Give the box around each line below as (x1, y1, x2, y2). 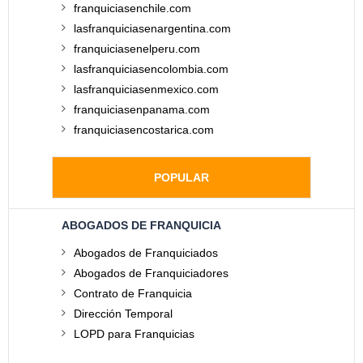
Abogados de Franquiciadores (74, 267, 228, 280)
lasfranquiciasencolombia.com (74, 62, 228, 75)
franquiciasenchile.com (74, 2, 191, 15)
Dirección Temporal (74, 307, 173, 320)
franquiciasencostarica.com (74, 123, 214, 136)
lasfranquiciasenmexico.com (74, 83, 219, 96)
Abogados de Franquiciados (74, 246, 218, 259)
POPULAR (154, 171, 209, 184)
